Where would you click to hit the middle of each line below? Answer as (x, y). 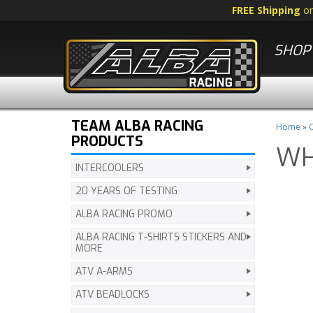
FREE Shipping (268, 10)
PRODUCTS (107, 141)
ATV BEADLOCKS (112, 294)
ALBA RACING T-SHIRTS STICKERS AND (161, 237)
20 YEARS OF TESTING (126, 191)
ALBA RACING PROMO (124, 214)
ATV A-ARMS (104, 271)
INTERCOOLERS (110, 168)
